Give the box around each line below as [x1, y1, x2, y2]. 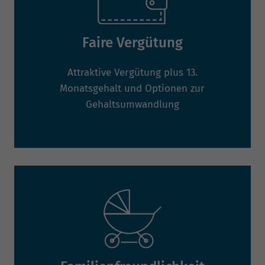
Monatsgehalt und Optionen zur [60, 82, 205, 95]
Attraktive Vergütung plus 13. [67, 66, 198, 79]
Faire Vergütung [82, 34, 183, 51]
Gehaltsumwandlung [85, 98, 179, 111]
